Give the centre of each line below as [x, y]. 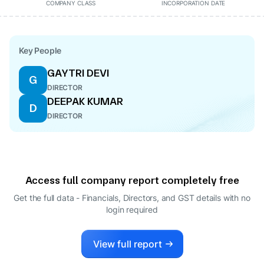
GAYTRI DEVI [78, 73]
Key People [40, 50]
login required [132, 209]
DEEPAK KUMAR [85, 101]
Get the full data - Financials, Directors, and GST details [117, 198]
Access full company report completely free [132, 180]
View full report [127, 244]
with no [237, 198]
